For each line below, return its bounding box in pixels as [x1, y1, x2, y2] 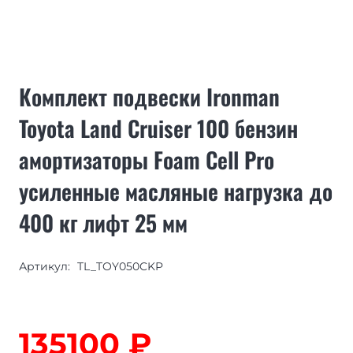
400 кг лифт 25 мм [19, 206, 188, 239]
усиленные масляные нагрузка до [19, 174, 333, 207]
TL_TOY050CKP [76, 258, 163, 273]
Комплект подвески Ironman [19, 80, 280, 113]
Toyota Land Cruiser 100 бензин [19, 111, 298, 144]
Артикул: [19, 258, 73, 273]
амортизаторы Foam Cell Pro [19, 143, 274, 176]
